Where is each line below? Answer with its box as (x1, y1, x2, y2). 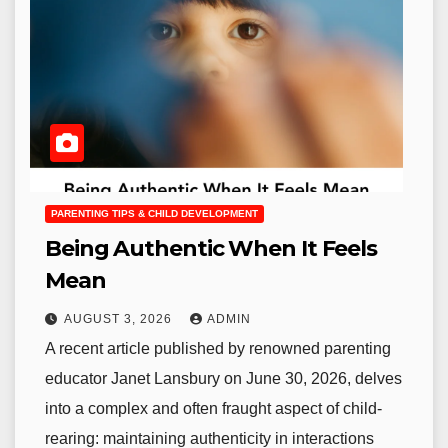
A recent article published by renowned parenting (45, 340, 391, 358)
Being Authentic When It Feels (45, 235, 378, 263)
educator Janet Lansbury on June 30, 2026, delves (45, 370, 402, 388)
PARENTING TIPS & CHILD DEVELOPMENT (51, 208, 258, 220)
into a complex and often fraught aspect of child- (45, 400, 382, 418)
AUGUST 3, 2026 (64, 312, 176, 327)
